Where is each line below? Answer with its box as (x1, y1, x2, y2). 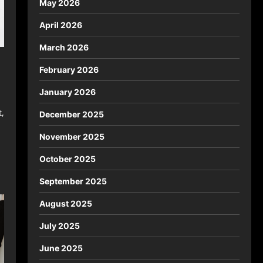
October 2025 (39, 154, 96, 164)
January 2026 (39, 87, 96, 97)
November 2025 (39, 131, 104, 141)
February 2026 (39, 65, 99, 75)
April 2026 (39, 20, 82, 30)
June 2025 (39, 243, 83, 253)
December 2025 (39, 109, 104, 119)
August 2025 (39, 198, 92, 208)
